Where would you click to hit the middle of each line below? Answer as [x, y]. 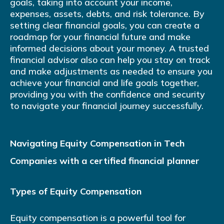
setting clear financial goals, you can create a [105, 25]
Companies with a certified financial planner [105, 161]
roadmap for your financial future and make [100, 37]
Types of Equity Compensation [76, 191]
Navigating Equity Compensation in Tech [97, 143]
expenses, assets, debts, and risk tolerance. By [107, 14]
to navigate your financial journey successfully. [107, 106]
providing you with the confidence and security [107, 94]
